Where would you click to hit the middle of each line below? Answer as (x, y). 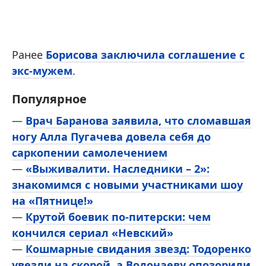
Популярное (49, 99)
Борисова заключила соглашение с (145, 55)
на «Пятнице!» (53, 201)
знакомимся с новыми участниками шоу (127, 185)
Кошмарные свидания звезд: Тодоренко (138, 249)
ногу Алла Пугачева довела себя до (111, 137)
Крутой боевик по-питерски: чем (118, 217)
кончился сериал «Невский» (93, 233)
